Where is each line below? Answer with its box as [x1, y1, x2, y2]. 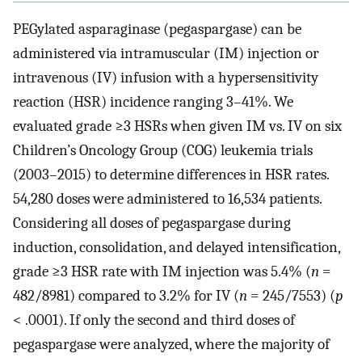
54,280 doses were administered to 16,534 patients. [13, 190, 322, 208]
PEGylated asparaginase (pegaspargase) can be [13, 20, 301, 39]
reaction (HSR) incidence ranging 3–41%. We [13, 93, 293, 112]
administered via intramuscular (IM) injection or [13, 44, 319, 63]
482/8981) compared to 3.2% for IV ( [13, 287, 239, 305]
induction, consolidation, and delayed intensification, [13, 238, 340, 257]
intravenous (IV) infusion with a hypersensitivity [13, 69, 318, 87]
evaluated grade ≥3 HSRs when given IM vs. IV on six [13, 117, 342, 136]
